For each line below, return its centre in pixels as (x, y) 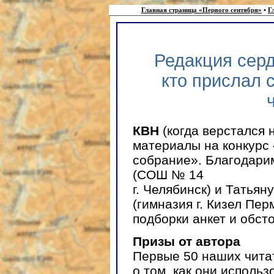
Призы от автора (187, 242)
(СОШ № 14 (168, 174)
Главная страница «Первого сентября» (202, 10)
